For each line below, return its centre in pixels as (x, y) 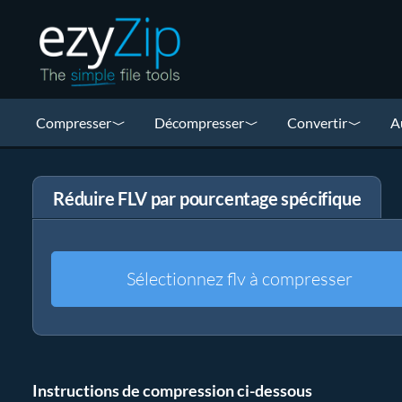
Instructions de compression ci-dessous (172, 390)
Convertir (317, 122)
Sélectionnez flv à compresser (240, 279)
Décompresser (199, 122)
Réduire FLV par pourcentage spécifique (207, 198)
